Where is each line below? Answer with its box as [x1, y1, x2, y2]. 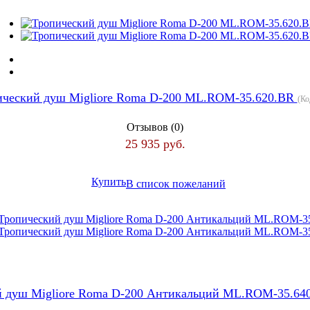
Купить [91, 176, 126, 188]
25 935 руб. [125, 136, 185, 151]
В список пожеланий [126, 177, 226, 190]
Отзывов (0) [127, 120, 183, 133]
